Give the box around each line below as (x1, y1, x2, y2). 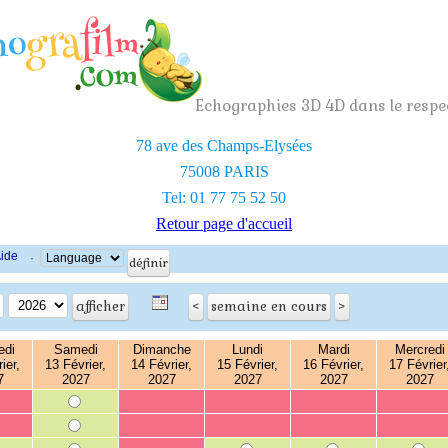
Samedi (53, 342, 98, 357)
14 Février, (131, 357, 192, 372)
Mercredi (394, 342, 445, 357)
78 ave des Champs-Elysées (136, 137, 312, 154)
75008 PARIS (179, 163, 269, 180)
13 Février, (45, 357, 106, 372)
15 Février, (217, 357, 278, 372)
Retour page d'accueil (156, 215, 292, 232)
